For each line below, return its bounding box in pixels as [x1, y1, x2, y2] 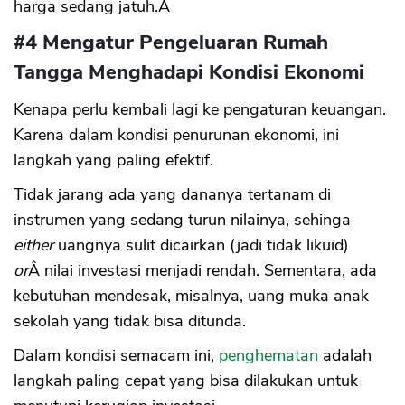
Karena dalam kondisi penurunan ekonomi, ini [14, 123, 339, 146]
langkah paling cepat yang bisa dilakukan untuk [14, 369, 358, 391]
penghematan [219, 344, 318, 366]
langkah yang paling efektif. [14, 148, 213, 171]
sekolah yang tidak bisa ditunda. [14, 309, 246, 332]
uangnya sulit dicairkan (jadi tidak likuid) [53, 233, 349, 256]
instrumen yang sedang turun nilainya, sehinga [14, 208, 351, 231]
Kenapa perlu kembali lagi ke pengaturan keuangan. [14, 98, 386, 120]
